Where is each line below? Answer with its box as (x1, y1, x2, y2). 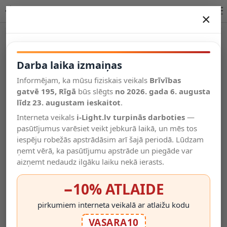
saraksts (52, 97, 80, 105)
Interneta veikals (17, 112, 77, 122)
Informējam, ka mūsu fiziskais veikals (17, 75, 149, 85)
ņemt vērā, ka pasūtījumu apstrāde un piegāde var (17, 145, 193, 156)
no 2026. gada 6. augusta (115, 86, 210, 96)
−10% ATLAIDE (63, 179, 164, 199)
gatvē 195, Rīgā (17, 86, 76, 96)
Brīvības (149, 75, 181, 85)
